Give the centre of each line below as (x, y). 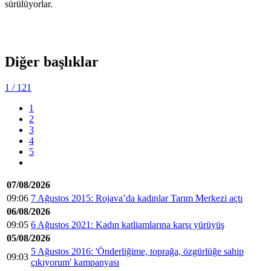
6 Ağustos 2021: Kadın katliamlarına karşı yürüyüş (128, 225)
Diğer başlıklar (52, 62)
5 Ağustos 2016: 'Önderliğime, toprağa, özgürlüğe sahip (137, 252)
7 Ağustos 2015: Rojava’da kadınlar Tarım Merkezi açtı (137, 198)
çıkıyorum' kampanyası (75, 263)
